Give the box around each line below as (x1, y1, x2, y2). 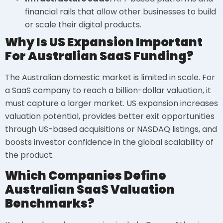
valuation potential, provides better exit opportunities (5, 110, 215, 122)
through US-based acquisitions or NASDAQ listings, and (5, 123, 217, 135)
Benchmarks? (5, 195, 95, 212)
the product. (5, 149, 54, 161)
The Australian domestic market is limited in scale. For (5, 71, 215, 83)
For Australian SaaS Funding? (5, 47, 194, 64)
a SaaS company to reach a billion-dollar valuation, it (5, 84, 211, 96)
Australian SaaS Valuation (5, 181, 175, 198)
